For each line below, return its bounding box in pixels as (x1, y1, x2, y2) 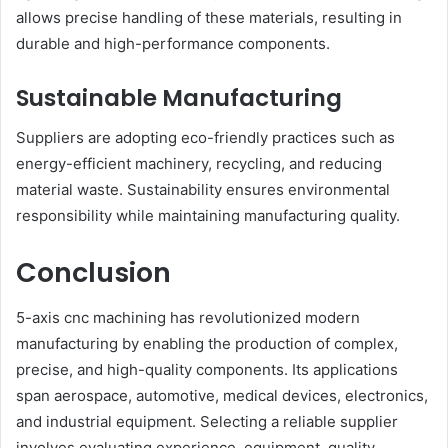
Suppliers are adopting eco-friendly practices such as (16, 128, 395, 148)
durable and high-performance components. (16, 33, 330, 53)
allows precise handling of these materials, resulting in (16, 7, 402, 27)
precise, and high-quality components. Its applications (16, 359, 398, 379)
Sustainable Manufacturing (16, 81, 342, 114)
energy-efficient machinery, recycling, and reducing (16, 154, 382, 174)
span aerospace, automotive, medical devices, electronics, (16, 385, 428, 405)
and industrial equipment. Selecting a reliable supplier (16, 411, 398, 431)
